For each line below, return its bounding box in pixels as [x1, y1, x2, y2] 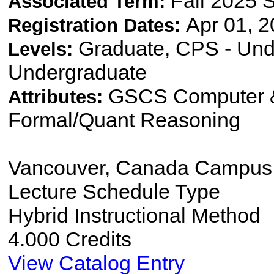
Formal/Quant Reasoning [7, 108, 240, 132]
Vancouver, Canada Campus [7, 156, 272, 180]
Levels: [7, 39, 78, 61]
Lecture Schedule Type [7, 180, 220, 204]
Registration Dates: [7, 15, 186, 37]
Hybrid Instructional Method [7, 204, 261, 228]
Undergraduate [7, 61, 147, 84]
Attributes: [7, 86, 108, 108]
